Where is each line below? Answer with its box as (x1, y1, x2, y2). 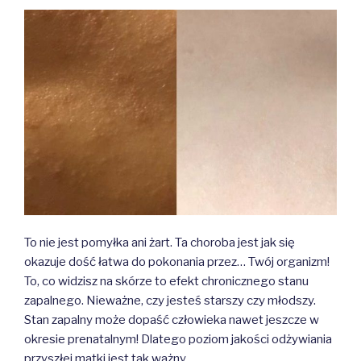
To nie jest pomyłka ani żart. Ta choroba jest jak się (24, 235, 295, 251)
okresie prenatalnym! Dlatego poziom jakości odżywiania (24, 332, 332, 347)
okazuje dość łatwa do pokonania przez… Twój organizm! (24, 255, 330, 270)
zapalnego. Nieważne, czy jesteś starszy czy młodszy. (24, 293, 316, 309)
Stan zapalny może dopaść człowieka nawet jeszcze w (24, 313, 319, 328)
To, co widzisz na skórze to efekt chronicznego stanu (24, 274, 309, 289)
